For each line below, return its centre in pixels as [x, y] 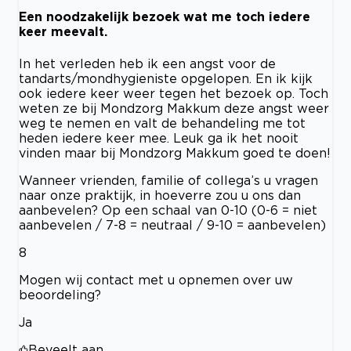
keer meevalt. [63, 32]
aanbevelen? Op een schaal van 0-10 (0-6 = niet [168, 210]
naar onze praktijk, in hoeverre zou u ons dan [160, 195]
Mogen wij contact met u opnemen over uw [156, 279]
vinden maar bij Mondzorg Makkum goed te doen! [175, 152]
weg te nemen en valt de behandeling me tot [162, 123]
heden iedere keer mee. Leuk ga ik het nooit [159, 138]
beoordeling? [60, 294]
